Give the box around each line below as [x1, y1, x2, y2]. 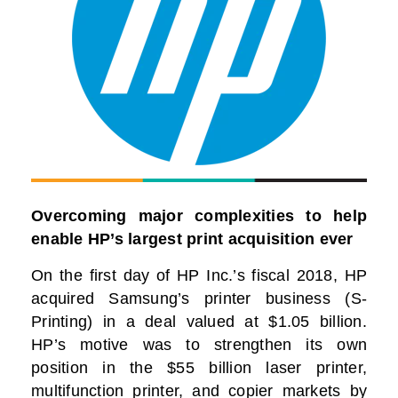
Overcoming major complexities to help [31, 207, 367, 226]
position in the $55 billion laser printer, [31, 359, 367, 378]
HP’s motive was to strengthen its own [31, 336, 367, 354]
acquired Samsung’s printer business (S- [31, 290, 367, 308]
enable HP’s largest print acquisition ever [31, 230, 354, 249]
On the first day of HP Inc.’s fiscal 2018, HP [31, 267, 367, 285]
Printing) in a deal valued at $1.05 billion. [31, 313, 367, 331]
